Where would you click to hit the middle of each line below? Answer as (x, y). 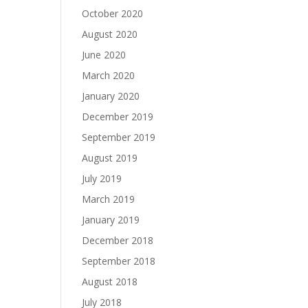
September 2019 (119, 137)
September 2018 (119, 261)
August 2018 (110, 282)
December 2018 (118, 240)
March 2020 (109, 75)
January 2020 (111, 96)
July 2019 (102, 178)
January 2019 (111, 220)
